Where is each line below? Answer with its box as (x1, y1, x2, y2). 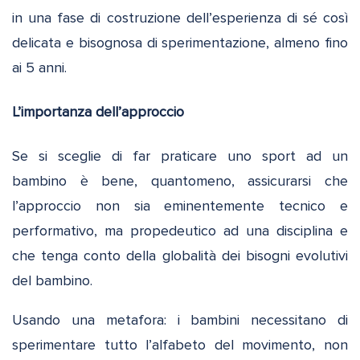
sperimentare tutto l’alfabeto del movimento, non (12, 336, 348, 354)
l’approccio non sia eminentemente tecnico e (12, 197, 348, 215)
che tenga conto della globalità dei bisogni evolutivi (12, 247, 348, 264)
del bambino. (12, 272, 92, 289)
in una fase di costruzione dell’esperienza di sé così (12, 9, 348, 27)
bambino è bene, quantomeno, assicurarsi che (12, 172, 348, 190)
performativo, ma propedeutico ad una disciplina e (12, 222, 348, 239)
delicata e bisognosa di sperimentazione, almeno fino (12, 34, 348, 52)
